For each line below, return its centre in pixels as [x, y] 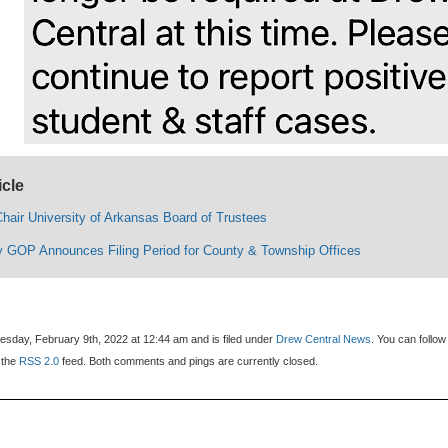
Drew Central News [324, 339]
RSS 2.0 [39, 361]
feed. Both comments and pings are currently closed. [189, 361]
